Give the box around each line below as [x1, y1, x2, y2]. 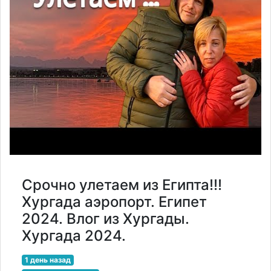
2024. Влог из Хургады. [22, 209, 189, 227]
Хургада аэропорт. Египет [22, 192, 207, 211]
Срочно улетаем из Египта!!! [22, 175, 222, 194]
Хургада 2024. [22, 226, 126, 244]
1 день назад [24, 255, 71, 264]
